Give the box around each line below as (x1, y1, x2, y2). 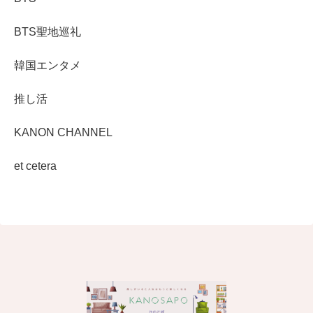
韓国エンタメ (14, 59, 81, 71)
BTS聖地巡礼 (14, 25, 81, 38)
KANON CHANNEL (14, 126, 112, 138)
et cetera (14, 159, 57, 172)
